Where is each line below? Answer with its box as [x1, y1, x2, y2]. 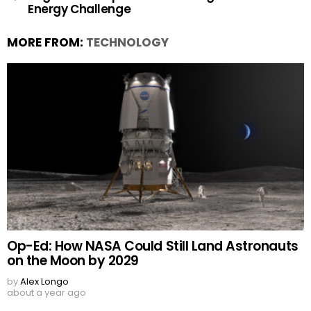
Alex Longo [20, 275, 69, 289]
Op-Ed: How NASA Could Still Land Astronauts [7, 237, 299, 256]
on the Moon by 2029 [7, 251, 139, 271]
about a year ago [7, 286, 86, 300]
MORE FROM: [7, 34, 86, 51]
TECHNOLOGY [86, 34, 169, 51]
